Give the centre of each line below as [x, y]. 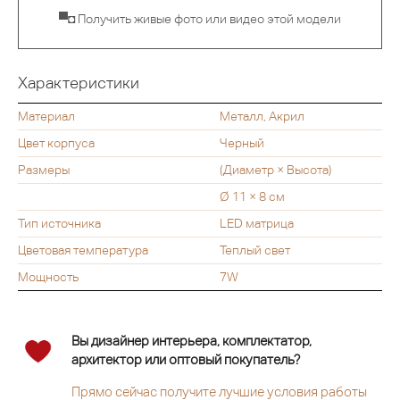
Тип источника [59, 224]
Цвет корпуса [56, 143]
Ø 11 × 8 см [252, 197]
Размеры [44, 170]
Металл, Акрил [262, 117]
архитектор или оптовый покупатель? [186, 360]
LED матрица [257, 224]
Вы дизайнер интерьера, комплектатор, [192, 341]
